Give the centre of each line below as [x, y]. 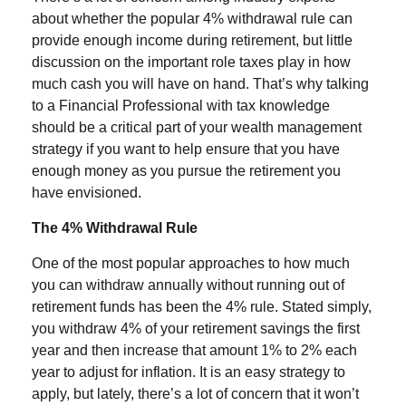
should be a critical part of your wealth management [197, 127]
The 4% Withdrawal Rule [115, 228]
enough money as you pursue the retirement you [186, 171]
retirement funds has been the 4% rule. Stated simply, [202, 307]
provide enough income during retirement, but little [192, 40]
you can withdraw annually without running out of [188, 285]
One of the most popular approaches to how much [191, 263]
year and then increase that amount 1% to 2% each [194, 350]
